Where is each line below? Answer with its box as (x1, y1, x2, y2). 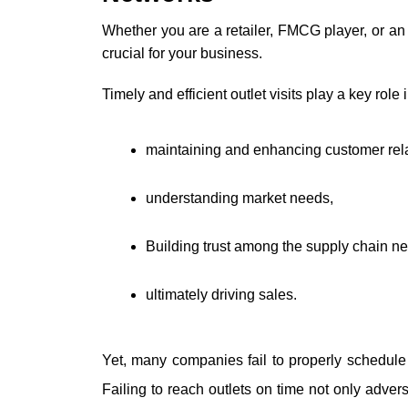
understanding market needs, (146, 190, 337, 207)
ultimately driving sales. (146, 287, 301, 303)
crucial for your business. (102, 46, 266, 62)
